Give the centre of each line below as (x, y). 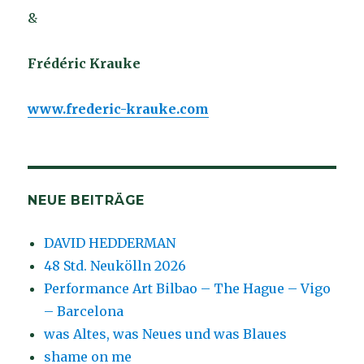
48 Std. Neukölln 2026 (115, 265)
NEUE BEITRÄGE (87, 200)
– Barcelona (84, 311)
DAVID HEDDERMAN (110, 243)
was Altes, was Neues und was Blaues (166, 334)
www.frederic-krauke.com (119, 108)
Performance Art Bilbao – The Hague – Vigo (188, 288)
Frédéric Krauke (84, 63)
